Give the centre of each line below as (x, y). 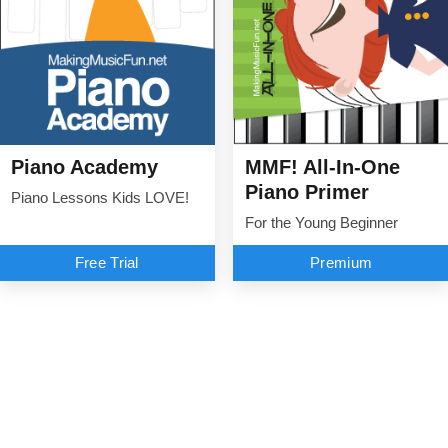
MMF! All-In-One (322, 166)
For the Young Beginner (321, 222)
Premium (341, 262)
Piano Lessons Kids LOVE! (99, 197)
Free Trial (106, 262)
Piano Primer (307, 191)
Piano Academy (84, 166)
